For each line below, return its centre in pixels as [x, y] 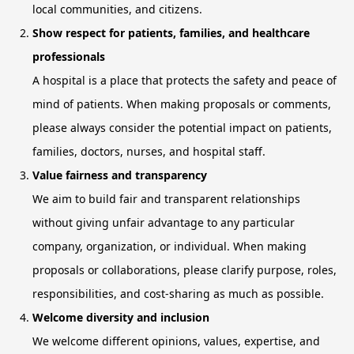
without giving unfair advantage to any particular [164, 223]
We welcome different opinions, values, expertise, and [176, 341]
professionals [69, 57]
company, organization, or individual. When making [169, 247]
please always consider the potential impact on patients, [182, 128]
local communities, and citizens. [117, 9]
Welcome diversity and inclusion [121, 318]
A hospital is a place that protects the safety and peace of [185, 81]
